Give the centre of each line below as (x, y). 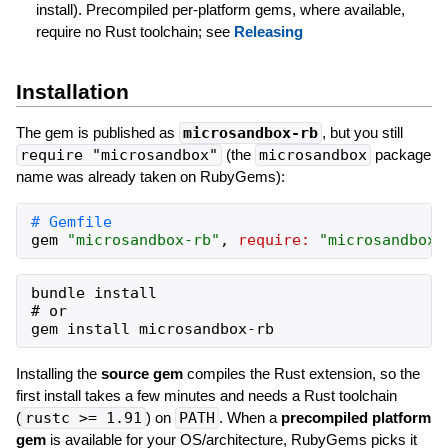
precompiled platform (355, 417)
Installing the (58, 373)
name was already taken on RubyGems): (150, 176)
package (400, 154)
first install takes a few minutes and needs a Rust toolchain (206, 395)
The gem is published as (97, 132)
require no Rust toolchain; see (134, 31)
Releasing (268, 31)
